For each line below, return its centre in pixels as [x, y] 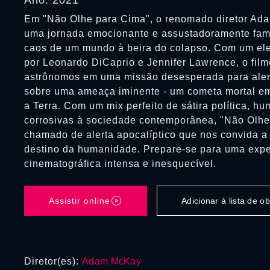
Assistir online [80, 201]
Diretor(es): [53, 261]
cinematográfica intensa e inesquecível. [120, 164]
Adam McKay [111, 261]
